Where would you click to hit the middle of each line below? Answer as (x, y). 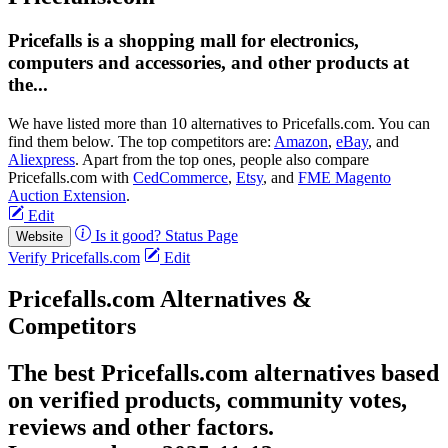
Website (39, 236)
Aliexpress (41, 159)
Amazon (301, 141)
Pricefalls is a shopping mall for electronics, (183, 40)
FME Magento (344, 177)
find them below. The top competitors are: (141, 141)
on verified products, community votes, (207, 400)
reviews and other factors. (141, 427)
